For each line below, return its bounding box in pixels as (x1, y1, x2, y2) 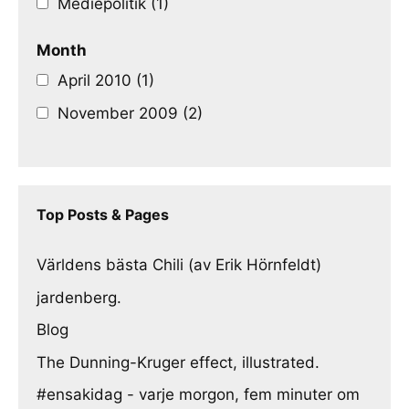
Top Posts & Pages (37, 205, 169, 224)
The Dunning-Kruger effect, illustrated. (37, 352, 320, 372)
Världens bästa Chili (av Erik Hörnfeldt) (37, 256, 321, 274)
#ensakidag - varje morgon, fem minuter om (37, 385, 360, 404)
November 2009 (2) (58, 103, 203, 122)
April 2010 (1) (58, 71, 154, 89)
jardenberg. (37, 288, 121, 307)
